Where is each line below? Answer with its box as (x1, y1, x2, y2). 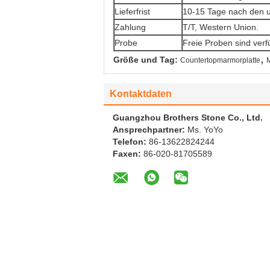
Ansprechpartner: (113, 125, 187, 134)
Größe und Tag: (113, 55, 178, 64)
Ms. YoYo (187, 125, 223, 134)
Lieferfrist (115, 7, 150, 16)
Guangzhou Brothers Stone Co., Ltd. (113, 113, 263, 122)
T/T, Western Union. (183, 22, 259, 32)
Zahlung (115, 22, 146, 32)
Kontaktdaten (110, 89, 172, 99)
